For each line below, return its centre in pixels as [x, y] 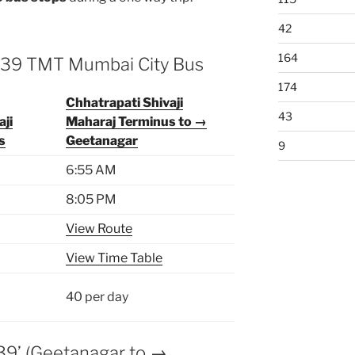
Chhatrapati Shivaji [124, 103]
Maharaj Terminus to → [136, 122]
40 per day [97, 297]
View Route [99, 229]
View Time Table [114, 258]
